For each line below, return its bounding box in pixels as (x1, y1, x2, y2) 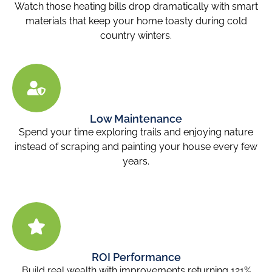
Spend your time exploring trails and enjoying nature (19, 126, 253, 138)
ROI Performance (91, 250, 181, 263)
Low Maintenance (90, 112, 182, 126)
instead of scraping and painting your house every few (15, 141, 257, 153)
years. (123, 155, 149, 168)
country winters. (100, 30, 172, 41)
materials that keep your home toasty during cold (25, 15, 247, 27)
